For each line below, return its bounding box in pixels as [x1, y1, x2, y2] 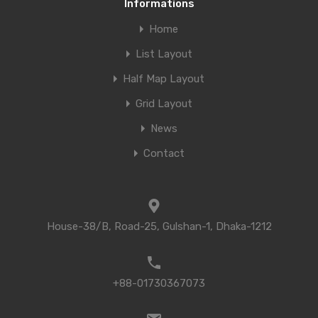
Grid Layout [135, 97, 192, 111]
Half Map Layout [123, 72, 204, 86]
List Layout [135, 48, 192, 61]
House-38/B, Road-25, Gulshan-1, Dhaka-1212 [46, 220, 272, 234]
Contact [143, 147, 185, 160]
